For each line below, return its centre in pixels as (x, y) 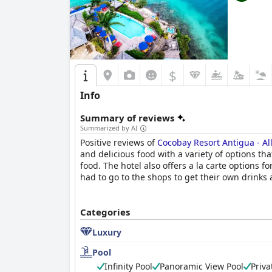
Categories (105, 212)
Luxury (107, 232)
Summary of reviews (127, 118)
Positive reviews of (119, 142)
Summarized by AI (109, 128)
